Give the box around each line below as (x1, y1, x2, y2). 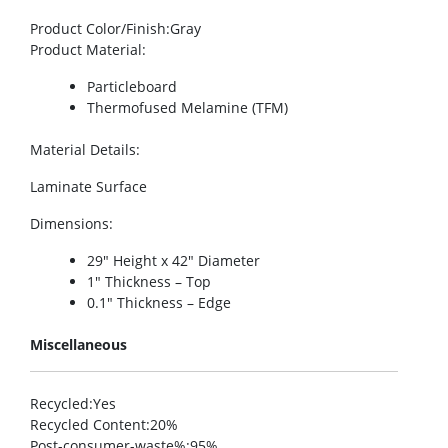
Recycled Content (30, 415, 146, 435)
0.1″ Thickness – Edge (87, 293, 231, 313)
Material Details (30, 140, 136, 160)
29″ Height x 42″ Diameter (87, 251, 260, 271)
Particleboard (87, 77, 177, 97)
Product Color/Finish (30, 19, 166, 39)
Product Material (30, 40, 142, 60)
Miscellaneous (30, 335, 127, 355)
